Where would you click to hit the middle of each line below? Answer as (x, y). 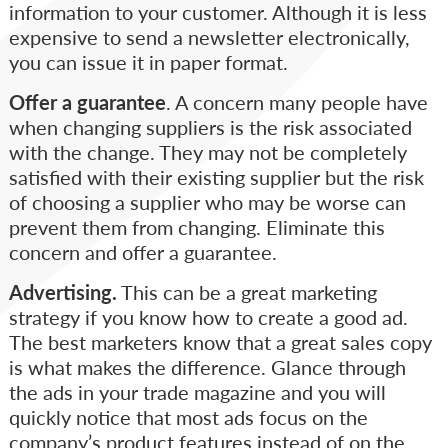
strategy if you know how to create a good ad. (208, 317)
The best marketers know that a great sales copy (220, 342)
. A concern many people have (296, 102)
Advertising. (62, 292)
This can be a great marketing (246, 292)
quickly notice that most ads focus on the (188, 417)
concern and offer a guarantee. (142, 252)
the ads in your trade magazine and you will (197, 392)
